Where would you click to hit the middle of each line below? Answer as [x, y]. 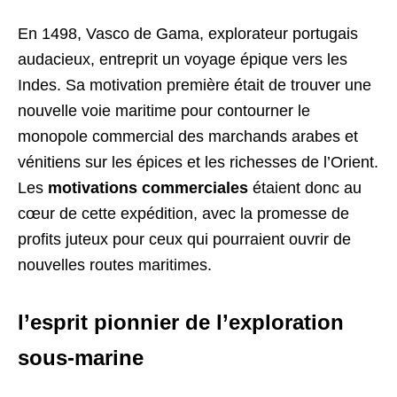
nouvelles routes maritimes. [115, 265]
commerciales [195, 188]
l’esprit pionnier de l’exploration [181, 323]
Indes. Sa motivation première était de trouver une [195, 86]
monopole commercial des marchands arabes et [188, 137]
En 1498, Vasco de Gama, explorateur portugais [188, 34]
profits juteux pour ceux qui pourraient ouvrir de [184, 240]
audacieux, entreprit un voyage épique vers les [183, 60]
